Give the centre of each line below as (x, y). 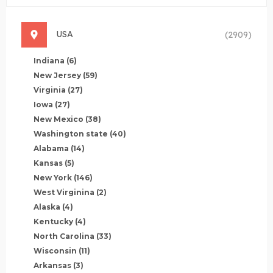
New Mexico (58, 119)
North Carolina (64, 236)
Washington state (71, 133)
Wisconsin (55, 250)
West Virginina (64, 192)
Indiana (49, 60)
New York (53, 177)
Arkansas (52, 265)
